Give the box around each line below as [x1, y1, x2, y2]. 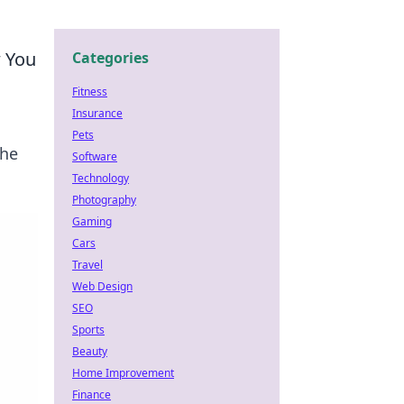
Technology [72, 170, 129, 186]
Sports [72, 322, 105, 337]
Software [72, 149, 117, 164]
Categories [72, 48, 149, 68]
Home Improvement [72, 365, 174, 381]
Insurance [72, 106, 123, 121]
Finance [72, 387, 111, 402]
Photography [72, 192, 136, 207]
